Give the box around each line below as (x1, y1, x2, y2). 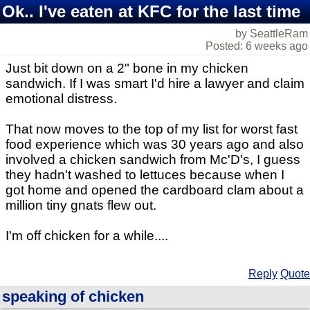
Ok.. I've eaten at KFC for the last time (2, 2, 300, 21)
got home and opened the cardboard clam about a (6, 183, 304, 197)
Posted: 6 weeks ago (206, 40, 308, 52)
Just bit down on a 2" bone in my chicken (6, 61, 248, 75)
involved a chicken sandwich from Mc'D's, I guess (6, 152, 300, 167)
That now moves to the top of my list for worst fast (6, 122, 298, 136)
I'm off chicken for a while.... (6, 228, 168, 243)
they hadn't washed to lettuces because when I (6, 167, 284, 182)
